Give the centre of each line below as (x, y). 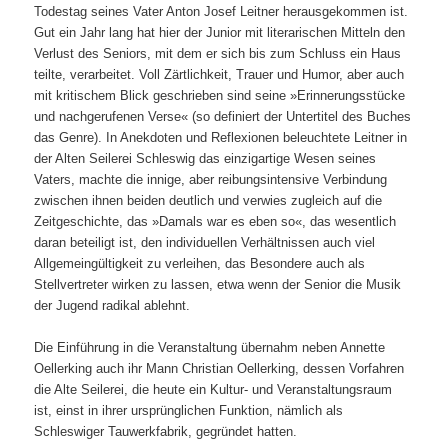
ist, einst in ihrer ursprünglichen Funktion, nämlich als (189, 410)
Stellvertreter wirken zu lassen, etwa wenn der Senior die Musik (218, 284)
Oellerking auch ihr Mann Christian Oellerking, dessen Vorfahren (219, 368)
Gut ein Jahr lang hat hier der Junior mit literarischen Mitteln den (220, 32)
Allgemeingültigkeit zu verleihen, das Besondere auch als (200, 263)
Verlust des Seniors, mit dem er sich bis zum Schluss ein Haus (218, 53)
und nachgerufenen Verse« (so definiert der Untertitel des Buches (223, 116)
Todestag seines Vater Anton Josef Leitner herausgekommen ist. (221, 11)
